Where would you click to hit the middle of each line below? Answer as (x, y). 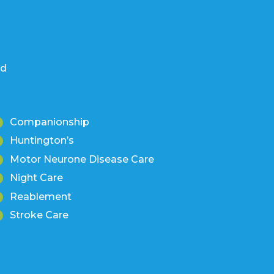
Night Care (36, 178)
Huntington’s (42, 141)
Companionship (50, 122)
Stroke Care (39, 215)
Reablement (41, 196)
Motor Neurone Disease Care (82, 159)
